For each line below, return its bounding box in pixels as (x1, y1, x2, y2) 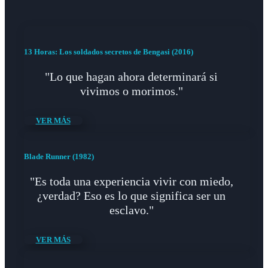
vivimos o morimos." (80, 84, 183, 98)
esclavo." (109, 203, 154, 217)
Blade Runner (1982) (23, 152, 94, 162)
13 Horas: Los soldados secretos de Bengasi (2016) (23, 47, 193, 56)
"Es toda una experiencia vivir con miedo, (29, 175, 233, 188)
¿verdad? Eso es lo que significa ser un (37, 189, 226, 203)
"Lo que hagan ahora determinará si (45, 69, 218, 83)
